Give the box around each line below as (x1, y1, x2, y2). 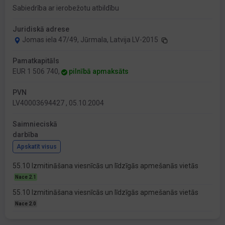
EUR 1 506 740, (13, 67, 61, 76)
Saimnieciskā (13, 120, 57, 129)
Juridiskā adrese (13, 25, 69, 34)
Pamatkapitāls (13, 57, 59, 65)
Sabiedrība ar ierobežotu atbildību (13, 4, 119, 13)
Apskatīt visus (17, 143, 57, 151)
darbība (13, 131, 38, 139)
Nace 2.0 (15, 201, 36, 207)
